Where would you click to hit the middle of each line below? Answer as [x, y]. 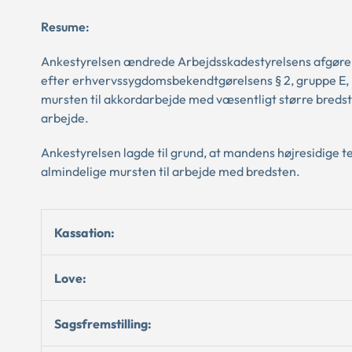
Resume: [65, 27]
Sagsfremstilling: [103, 323]
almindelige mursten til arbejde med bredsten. [170, 171]
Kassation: [84, 232]
